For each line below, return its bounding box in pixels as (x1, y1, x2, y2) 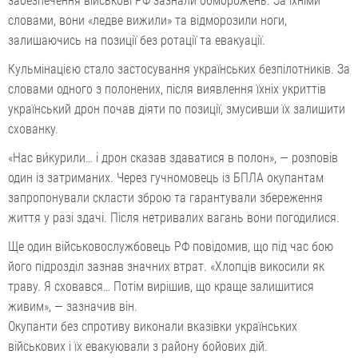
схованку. (8, 121, 58, 137)
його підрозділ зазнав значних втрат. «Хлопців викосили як (8, 259, 324, 274)
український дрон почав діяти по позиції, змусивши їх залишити (8, 101, 345, 117)
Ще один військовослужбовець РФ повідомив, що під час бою (8, 239, 333, 254)
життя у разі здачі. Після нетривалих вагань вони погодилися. (8, 210, 340, 225)
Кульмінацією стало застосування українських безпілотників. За (8, 62, 350, 77)
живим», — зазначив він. (8, 299, 137, 314)
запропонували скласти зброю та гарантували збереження (8, 190, 323, 205)
